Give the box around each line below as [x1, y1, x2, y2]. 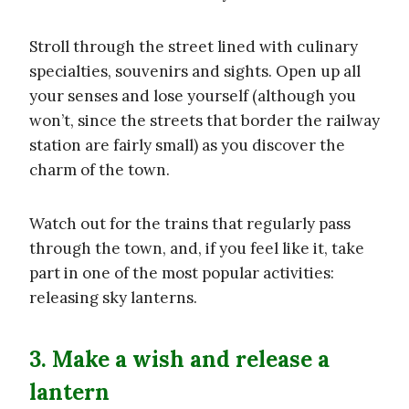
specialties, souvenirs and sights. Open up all [29, 60, 361, 81]
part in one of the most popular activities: [29, 262, 334, 283]
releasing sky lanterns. [29, 287, 197, 308]
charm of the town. [29, 159, 170, 180]
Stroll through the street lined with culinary [29, 36, 358, 57]
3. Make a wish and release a [29, 344, 330, 373]
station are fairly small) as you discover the [29, 134, 345, 155]
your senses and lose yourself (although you [29, 85, 356, 106]
